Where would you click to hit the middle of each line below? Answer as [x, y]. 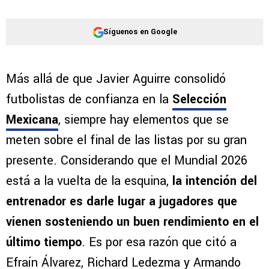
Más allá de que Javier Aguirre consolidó [116, 79]
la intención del [215, 181]
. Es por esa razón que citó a [159, 243]
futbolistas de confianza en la [89, 100]
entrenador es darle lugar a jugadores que [122, 202]
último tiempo [44, 243]
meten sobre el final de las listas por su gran [126, 141]
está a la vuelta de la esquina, [89, 181]
